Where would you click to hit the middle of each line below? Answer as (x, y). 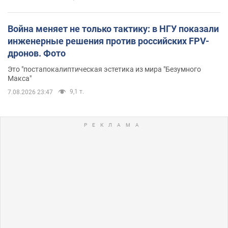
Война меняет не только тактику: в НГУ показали (113, 28)
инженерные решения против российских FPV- (108, 41)
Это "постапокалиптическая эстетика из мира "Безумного (104, 69)
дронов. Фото (37, 53)
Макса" (20, 78)
